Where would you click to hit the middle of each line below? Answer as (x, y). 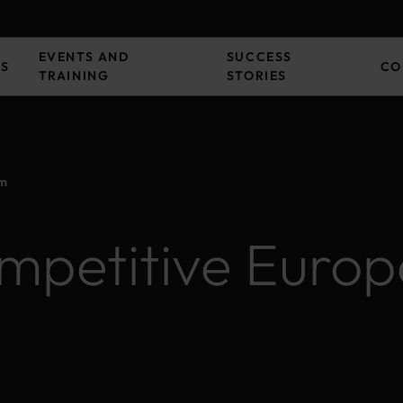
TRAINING (74, 76)
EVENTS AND (84, 57)
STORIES (256, 76)
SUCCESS (259, 57)
